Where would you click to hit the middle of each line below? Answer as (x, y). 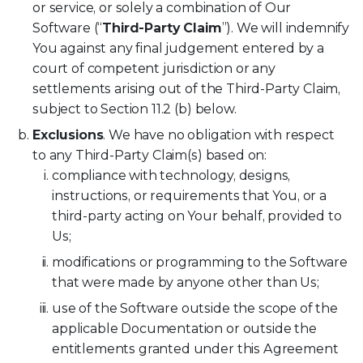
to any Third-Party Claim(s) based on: (150, 155)
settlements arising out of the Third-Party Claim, (187, 88)
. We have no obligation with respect (219, 135)
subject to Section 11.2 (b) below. (135, 109)
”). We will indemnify (286, 28)
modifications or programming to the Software (200, 262)
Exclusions (68, 135)
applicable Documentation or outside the (184, 329)
